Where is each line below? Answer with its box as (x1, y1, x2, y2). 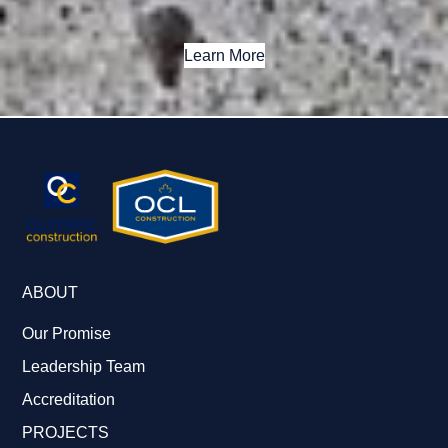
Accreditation (22, 391, 116, 409)
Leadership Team (22, 358, 146, 376)
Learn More (183, 47, 265, 65)
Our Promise (22, 325, 112, 343)
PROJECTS (22, 424, 110, 442)
